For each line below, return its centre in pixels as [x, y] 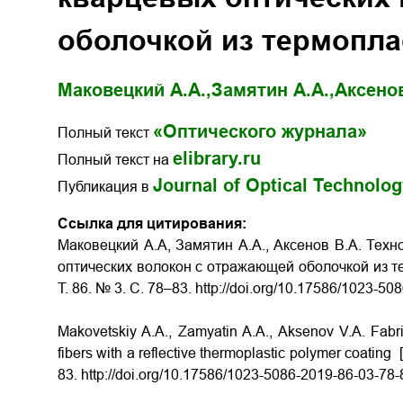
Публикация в [105, 187]
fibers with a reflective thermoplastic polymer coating [228, 353]
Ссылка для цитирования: [152, 224]
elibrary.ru [217, 158]
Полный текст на [115, 160]
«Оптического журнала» [260, 131]
